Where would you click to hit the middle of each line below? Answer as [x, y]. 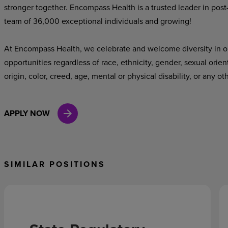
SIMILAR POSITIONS [54, 164]
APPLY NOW [27, 113]
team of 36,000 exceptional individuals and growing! [98, 21]
